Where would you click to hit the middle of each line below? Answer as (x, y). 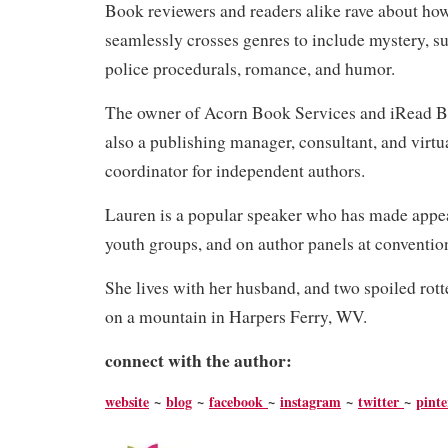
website (127, 401)
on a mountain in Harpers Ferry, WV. (239, 316)
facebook (238, 401)
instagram (310, 401)
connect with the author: (201, 359)
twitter (381, 401)
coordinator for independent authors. (240, 170)
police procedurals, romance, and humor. (253, 68)
